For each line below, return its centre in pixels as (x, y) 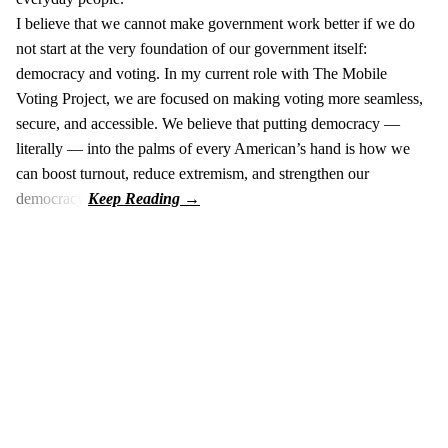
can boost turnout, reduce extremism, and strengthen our (192, 174)
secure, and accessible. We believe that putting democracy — (208, 124)
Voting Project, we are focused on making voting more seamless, (219, 99)
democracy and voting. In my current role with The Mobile (201, 74)
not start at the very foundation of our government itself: (191, 49)
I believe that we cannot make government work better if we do (215, 24)
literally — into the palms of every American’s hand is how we (213, 149)
